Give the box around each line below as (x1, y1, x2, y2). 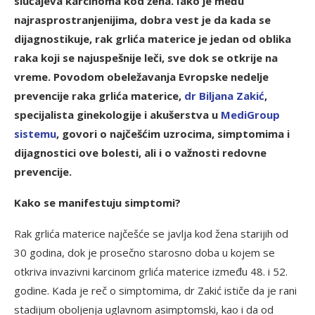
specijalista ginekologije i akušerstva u (14, 107, 221, 122)
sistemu (14, 126, 56, 141)
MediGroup (221, 107, 280, 122)
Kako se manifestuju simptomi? (14, 195, 181, 210)
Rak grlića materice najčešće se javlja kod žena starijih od (14, 226, 288, 240)
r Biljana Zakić (191, 88, 264, 103)
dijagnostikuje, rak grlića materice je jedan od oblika (14, 31, 291, 46)
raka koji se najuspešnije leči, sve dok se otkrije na (14, 50, 278, 65)
